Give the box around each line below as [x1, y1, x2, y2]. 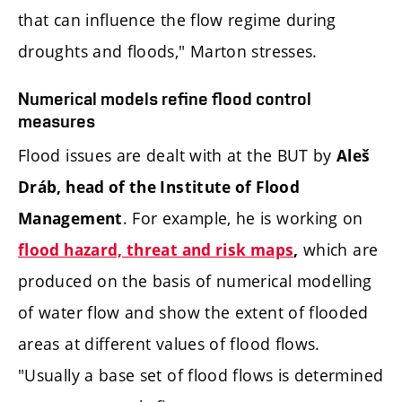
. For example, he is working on [122, 206, 363, 229]
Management [18, 207, 123, 229]
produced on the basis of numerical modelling [18, 269, 372, 292]
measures [18, 109, 95, 132]
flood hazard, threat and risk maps [18, 239, 294, 260]
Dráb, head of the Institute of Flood [18, 176, 300, 197]
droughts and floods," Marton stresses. [18, 40, 318, 63]
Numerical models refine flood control [18, 87, 311, 109]
